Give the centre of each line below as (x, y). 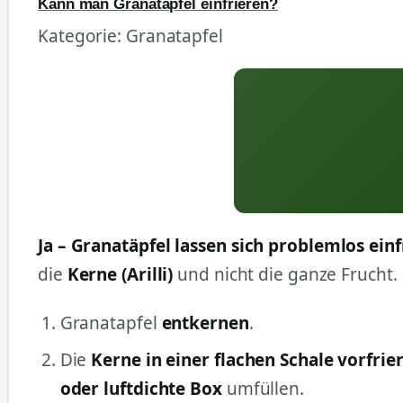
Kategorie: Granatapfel (130, 36)
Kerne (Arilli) (120, 275)
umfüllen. (263, 388)
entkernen (205, 323)
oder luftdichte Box (141, 388)
